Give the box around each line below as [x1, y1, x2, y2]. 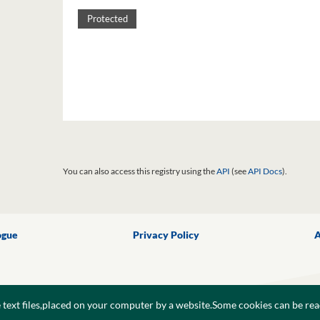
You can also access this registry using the [63, 166, 216, 176]
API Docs [248, 166, 282, 176]
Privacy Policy [133, 229, 199, 241]
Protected [86, 14, 128, 25]
